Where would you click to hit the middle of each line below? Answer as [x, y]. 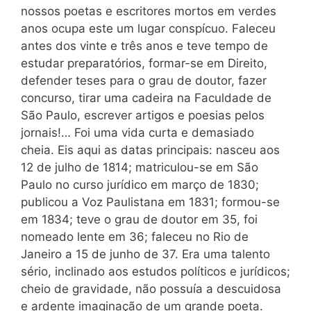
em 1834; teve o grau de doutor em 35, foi [139, 219]
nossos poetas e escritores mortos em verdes [149, 11]
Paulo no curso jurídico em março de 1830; [140, 184]
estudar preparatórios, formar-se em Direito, [144, 63]
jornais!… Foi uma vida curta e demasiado [137, 132]
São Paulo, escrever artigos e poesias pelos [143, 115]
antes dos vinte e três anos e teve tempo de [144, 45]
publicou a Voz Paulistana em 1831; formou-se [150, 202]
